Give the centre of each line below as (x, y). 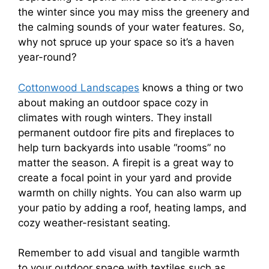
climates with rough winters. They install (115, 117)
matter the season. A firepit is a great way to (126, 162)
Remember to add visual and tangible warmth (129, 253)
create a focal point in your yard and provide (125, 177)
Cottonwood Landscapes (79, 87)
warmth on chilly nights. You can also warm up (130, 192)
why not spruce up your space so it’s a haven (126, 42)
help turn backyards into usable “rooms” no (122, 147)
